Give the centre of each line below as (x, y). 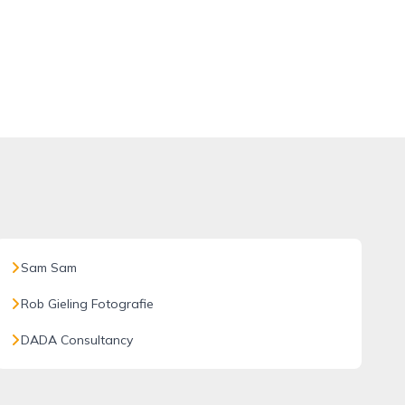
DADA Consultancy (76, 340)
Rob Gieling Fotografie (87, 304)
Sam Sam (48, 268)
